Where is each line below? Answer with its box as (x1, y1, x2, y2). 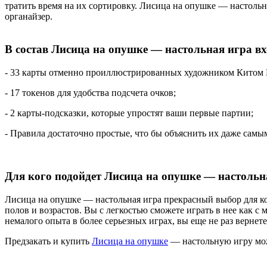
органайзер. (5, 11, 52, 22)
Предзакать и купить (5, 236, 92, 246)
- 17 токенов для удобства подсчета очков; (5, 87, 176, 98)
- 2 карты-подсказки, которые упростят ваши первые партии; (5, 107, 253, 118)
